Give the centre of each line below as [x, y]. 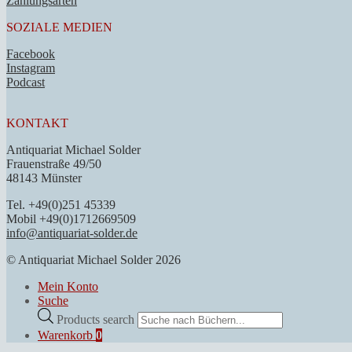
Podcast [26, 82]
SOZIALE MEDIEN [59, 27]
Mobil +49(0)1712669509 [71, 219]
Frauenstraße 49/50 [54, 164]
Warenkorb [67, 335]
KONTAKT [37, 123]
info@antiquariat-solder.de [72, 233]
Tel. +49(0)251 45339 [61, 205]
